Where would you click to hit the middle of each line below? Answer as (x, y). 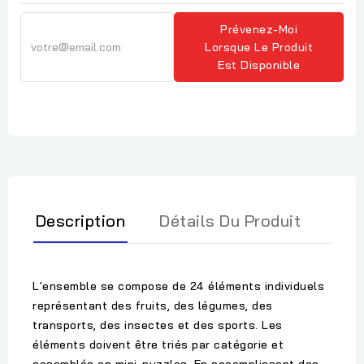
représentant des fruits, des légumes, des (153, 306)
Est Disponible (259, 65)
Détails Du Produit (230, 221)
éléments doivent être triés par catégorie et (158, 345)
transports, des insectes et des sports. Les (158, 325)
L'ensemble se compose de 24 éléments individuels (178, 286)
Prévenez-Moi (259, 30)
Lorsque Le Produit (259, 48)
